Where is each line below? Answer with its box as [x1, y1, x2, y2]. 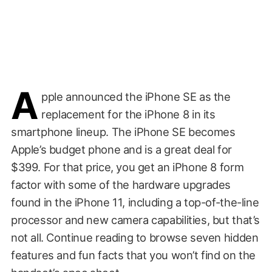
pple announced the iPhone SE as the [41, 89, 231, 103]
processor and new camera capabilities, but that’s [10, 212, 260, 226]
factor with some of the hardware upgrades [10, 177, 231, 191]
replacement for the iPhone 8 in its [41, 107, 216, 121]
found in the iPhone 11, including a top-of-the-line [10, 195, 259, 209]
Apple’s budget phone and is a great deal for [10, 142, 232, 156]
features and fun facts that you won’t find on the [10, 248, 256, 262]
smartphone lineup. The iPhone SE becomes [10, 124, 236, 138]
